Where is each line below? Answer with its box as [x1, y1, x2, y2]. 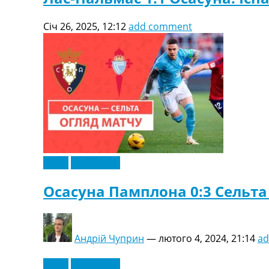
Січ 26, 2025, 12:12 [43, 20, 126, 34]
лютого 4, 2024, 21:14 [159, 232, 255, 245]
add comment [128, 20, 192, 34]
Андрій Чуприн [74, 232, 144, 245]
